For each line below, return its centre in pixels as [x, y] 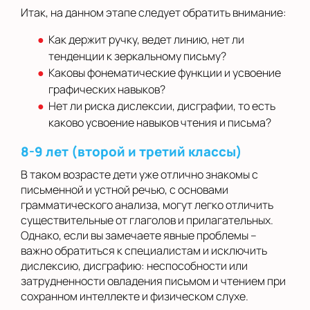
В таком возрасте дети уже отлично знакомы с [139, 175]
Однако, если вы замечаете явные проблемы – [139, 236]
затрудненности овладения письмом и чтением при [153, 281]
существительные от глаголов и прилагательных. [147, 220]
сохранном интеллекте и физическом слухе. [135, 297]
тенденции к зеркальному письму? [137, 56]
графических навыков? [107, 90]
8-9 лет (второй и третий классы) [131, 152]
